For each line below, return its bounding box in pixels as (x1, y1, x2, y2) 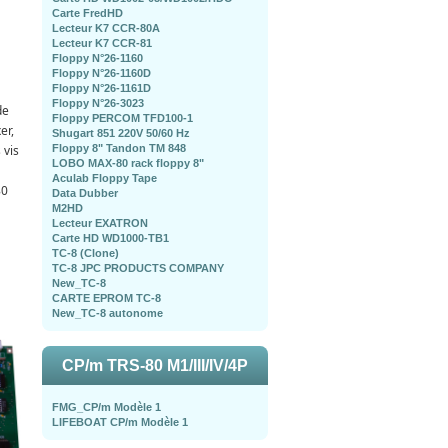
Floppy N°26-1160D (52, 67, 151, 79)
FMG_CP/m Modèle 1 (52, 401, 161, 413)
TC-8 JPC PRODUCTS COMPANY (52, 262, 224, 274)
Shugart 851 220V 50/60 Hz (52, 127, 190, 139)
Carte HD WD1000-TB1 (52, 232, 169, 244)
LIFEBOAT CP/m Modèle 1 (52, 416, 188, 428)
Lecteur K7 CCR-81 (52, 37, 152, 49)
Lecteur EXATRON (52, 217, 148, 229)
